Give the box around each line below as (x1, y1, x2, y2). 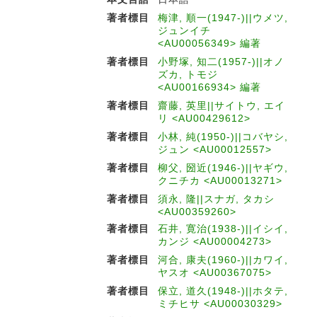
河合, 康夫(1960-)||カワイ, (158, 254, 288, 265)
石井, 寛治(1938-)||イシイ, (158, 223, 288, 234)
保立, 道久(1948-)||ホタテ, (158, 285, 288, 296)
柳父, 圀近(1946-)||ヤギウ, (158, 162, 288, 173)
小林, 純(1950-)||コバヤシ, (158, 131, 288, 142)
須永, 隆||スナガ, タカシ (158, 193, 275, 204)
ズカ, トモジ (158, 69, 218, 80)
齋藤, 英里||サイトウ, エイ (158, 100, 285, 111)
